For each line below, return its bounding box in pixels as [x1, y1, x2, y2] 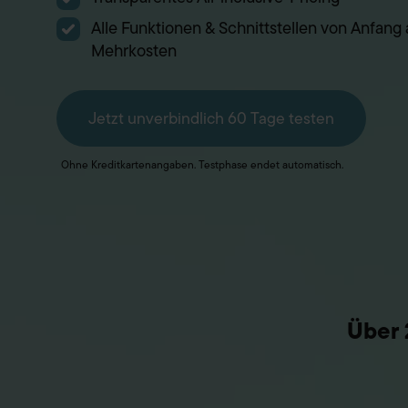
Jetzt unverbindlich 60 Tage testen [88, 105, 334, 131]
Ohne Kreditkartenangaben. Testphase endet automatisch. [61, 155, 343, 174]
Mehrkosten [91, 36, 177, 65]
